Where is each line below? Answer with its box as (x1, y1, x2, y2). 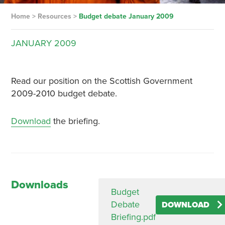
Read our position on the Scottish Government (11, 75, 192, 86)
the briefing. (50, 116, 100, 127)
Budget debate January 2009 (78, 12, 174, 21)
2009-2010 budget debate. (11, 88, 117, 99)
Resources (37, 12, 71, 21)
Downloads (11, 178, 68, 191)
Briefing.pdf (110, 211, 156, 222)
